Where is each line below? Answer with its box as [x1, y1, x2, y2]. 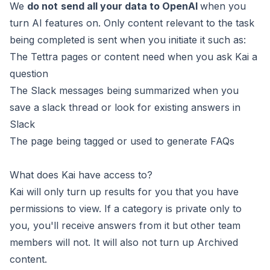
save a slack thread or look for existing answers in [10, 101, 240, 113]
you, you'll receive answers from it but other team [10, 219, 240, 231]
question [10, 67, 48, 80]
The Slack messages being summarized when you [10, 84, 239, 96]
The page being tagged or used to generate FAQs [10, 135, 234, 147]
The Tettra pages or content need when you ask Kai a [10, 51, 257, 63]
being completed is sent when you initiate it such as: [10, 34, 246, 46]
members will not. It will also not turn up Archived [10, 236, 238, 248]
